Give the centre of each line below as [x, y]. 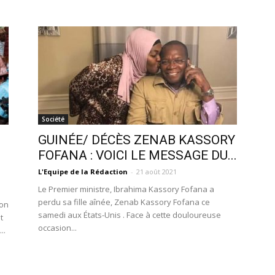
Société [53, 119]
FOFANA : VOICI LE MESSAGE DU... [137, 155]
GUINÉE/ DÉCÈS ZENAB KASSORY [137, 140]
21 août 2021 [157, 172]
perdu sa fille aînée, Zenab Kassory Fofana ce [124, 202]
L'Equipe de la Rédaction [83, 172]
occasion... [57, 228]
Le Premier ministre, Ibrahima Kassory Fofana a [126, 189]
